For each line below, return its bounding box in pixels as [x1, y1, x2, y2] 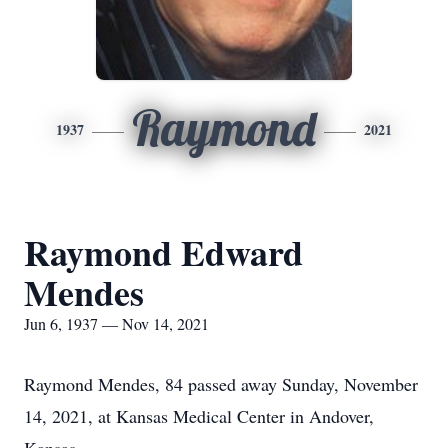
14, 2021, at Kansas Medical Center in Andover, [24, 404, 374, 428]
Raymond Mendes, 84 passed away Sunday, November [24, 372, 418, 396]
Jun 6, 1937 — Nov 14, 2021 [24, 313, 209, 334]
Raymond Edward [24, 226, 303, 278]
